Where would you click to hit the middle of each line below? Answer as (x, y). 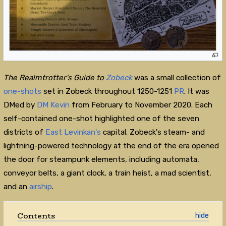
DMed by (20, 105)
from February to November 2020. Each (141, 105)
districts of (24, 132)
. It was (196, 91)
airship (40, 186)
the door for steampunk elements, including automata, (101, 159)
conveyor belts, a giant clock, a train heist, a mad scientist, (107, 173)
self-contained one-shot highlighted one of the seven (101, 118)
